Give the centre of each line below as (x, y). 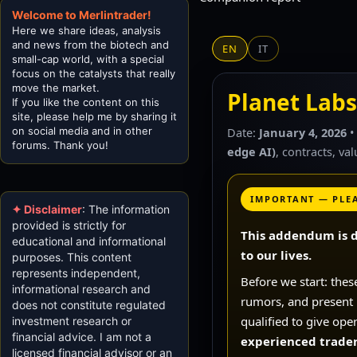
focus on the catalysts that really (94, 73)
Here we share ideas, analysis (86, 30)
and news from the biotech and (90, 44)
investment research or (72, 320)
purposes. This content (72, 257)
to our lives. (277, 255)
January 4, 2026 (303, 132)
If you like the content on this (86, 102)
